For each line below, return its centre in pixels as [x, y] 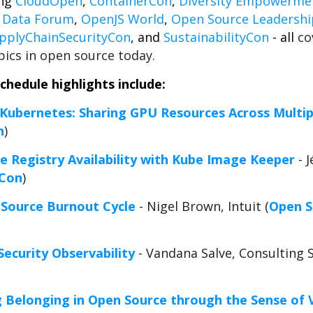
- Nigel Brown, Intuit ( [202, 206]
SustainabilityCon [216, 37]
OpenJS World [123, 19]
